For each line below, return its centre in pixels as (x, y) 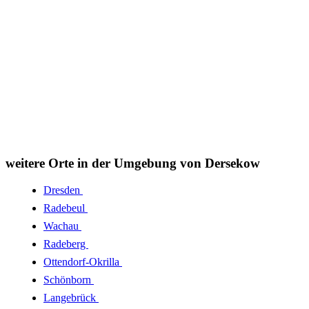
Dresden (63, 190)
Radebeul (66, 208)
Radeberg (66, 243)
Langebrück (71, 297)
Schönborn (69, 279)
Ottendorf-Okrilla (83, 261)
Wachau (62, 226)
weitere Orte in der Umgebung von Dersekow (133, 163)
